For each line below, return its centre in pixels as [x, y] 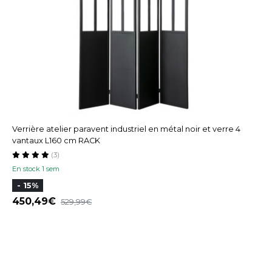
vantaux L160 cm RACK [56, 141]
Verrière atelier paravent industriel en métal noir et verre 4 [126, 129]
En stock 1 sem [36, 169]
